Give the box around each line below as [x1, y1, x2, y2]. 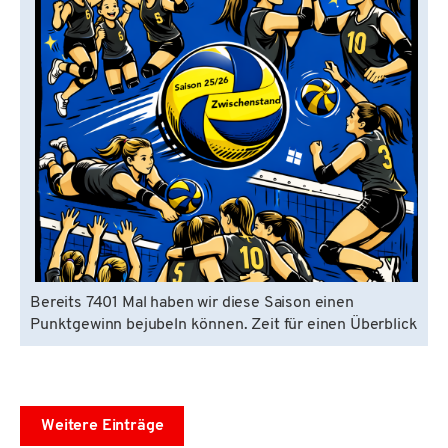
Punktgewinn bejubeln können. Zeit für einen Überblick [30, 317, 418, 334]
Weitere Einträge [41, 418, 164, 435]
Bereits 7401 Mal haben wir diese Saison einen [30, 295, 354, 312]
